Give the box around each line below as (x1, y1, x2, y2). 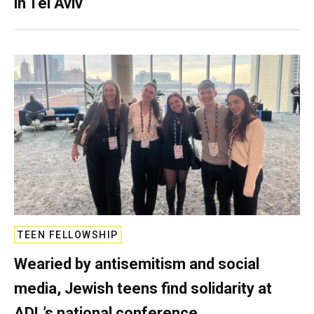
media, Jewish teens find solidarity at (14, 280, 272, 297)
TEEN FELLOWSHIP (18, 229, 118, 240)
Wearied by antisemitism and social (14, 255, 259, 273)
